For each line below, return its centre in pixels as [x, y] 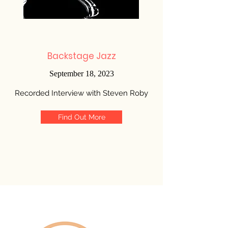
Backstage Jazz [81, 56]
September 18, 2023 [81, 74]
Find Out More [81, 117]
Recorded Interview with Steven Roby [81, 93]
